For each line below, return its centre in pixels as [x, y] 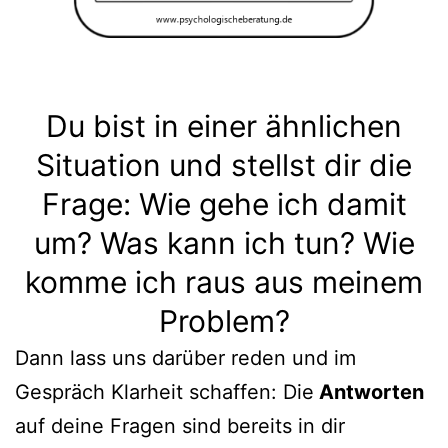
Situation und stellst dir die [224, 165]
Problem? [224, 321]
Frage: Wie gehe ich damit [224, 204]
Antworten [369, 392]
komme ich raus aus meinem [224, 282]
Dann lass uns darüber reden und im [185, 358]
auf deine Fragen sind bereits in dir [180, 426]
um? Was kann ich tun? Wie [224, 243]
